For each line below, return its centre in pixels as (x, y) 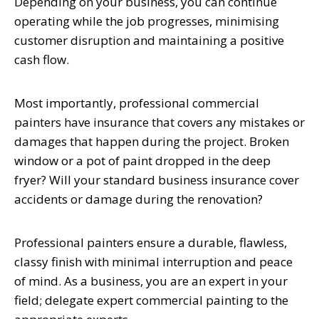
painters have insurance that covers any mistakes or (159, 122)
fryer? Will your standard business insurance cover (157, 180)
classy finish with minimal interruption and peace (153, 262)
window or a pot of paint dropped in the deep (142, 161)
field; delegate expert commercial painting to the (151, 300)
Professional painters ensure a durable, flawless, (151, 243)
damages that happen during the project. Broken (152, 142)
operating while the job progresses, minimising (147, 21)
